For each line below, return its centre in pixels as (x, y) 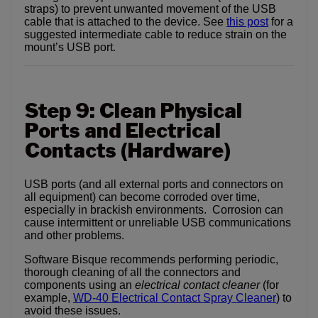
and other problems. (74, 236)
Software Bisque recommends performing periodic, (151, 260)
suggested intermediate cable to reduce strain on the (155, 35)
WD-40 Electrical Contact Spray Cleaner (175, 298)
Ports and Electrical (123, 131)
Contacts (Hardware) (128, 151)
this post (247, 22)
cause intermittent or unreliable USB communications (158, 223)
